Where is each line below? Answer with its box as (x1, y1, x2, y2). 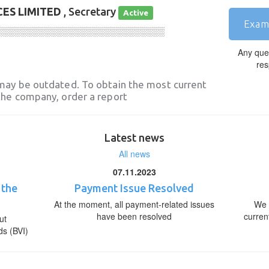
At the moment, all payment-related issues (54, 198, 215, 210)
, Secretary (61, 5, 118, 17)
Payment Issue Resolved (74, 182, 195, 194)
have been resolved (97, 210, 172, 222)
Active (123, 8, 149, 17)
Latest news (104, 131, 165, 144)
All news (119, 148, 150, 160)
